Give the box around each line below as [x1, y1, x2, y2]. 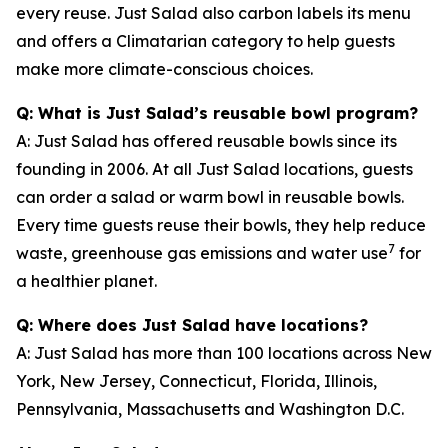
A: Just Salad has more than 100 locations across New [16, 343, 432, 363]
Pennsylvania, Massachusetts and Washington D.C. [16, 399, 404, 419]
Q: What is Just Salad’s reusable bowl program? [16, 103, 418, 123]
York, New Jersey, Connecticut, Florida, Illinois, [16, 371, 377, 391]
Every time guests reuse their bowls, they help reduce [16, 215, 426, 235]
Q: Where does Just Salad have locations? [16, 315, 368, 335]
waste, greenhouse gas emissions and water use [16, 243, 388, 263]
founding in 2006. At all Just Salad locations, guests [16, 159, 413, 179]
